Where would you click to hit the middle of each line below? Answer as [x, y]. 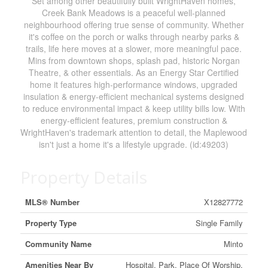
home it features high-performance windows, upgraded [134, 84]
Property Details [83, 177]
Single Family [219, 223]
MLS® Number [52, 202]
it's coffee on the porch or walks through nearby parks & [134, 36]
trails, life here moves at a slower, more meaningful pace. [134, 48]
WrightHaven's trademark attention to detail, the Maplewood [134, 132]
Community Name [58, 244]
